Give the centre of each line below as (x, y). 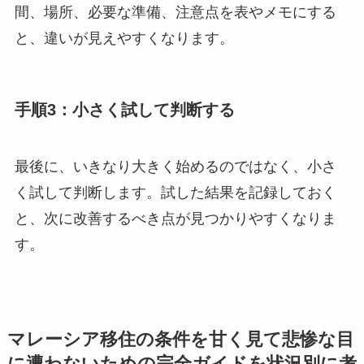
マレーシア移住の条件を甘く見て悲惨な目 (180, 339)
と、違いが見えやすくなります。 (124, 39)
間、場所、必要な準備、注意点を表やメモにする (175, 13)
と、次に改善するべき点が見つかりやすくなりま (175, 218)
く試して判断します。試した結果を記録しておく (175, 192)
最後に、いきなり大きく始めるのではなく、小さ (175, 166)
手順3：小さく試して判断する (124, 110)
